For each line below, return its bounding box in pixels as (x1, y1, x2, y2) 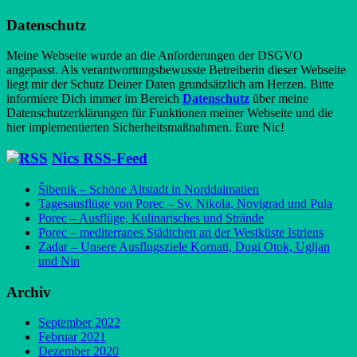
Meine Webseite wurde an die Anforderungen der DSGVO (6, 49, 303, 63)
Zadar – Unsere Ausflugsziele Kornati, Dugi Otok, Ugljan (38, 239, 330, 253)
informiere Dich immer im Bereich (6, 92, 182, 106)
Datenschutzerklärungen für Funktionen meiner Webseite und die (6, 106, 333, 120)
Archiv (6, 283, 51, 300)
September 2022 (38, 316, 120, 330)
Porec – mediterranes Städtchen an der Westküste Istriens (38, 225, 324, 239)
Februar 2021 (38, 330, 106, 344)
